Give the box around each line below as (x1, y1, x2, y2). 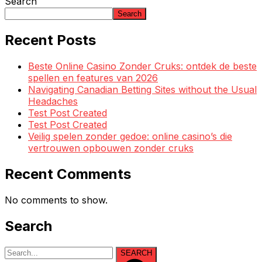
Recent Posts (5, 32, 96, 49)
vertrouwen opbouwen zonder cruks (28, 142, 194, 154)
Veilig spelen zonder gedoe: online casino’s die (28, 130, 232, 142)
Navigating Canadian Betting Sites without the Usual (28, 83, 257, 95)
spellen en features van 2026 (28, 71, 158, 84)
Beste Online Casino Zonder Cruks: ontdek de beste (28, 60, 257, 72)
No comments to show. (5, 194, 108, 206)
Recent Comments (5, 165, 131, 182)
